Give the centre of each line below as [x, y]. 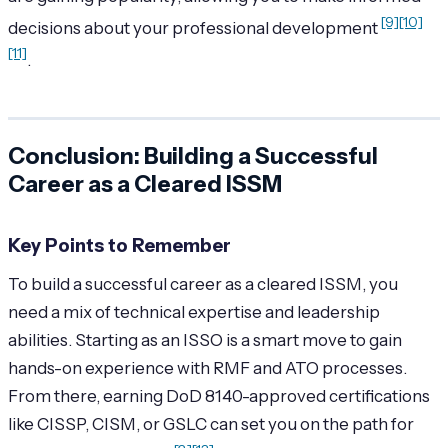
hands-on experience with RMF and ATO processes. [207, 368]
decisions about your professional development [194, 27]
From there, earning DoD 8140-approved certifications [219, 396]
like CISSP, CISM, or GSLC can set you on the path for [211, 424]
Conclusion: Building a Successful [193, 156]
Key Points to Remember [119, 246]
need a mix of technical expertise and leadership [194, 312]
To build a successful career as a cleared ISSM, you [203, 284]
